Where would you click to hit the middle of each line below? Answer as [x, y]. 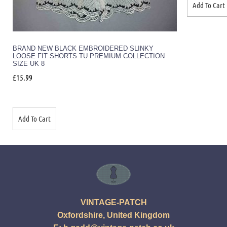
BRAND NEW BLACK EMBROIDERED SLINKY [83, 49]
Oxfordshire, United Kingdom [113, 215]
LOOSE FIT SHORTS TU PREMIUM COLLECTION [89, 56]
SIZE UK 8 [29, 64]
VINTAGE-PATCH [113, 202]
